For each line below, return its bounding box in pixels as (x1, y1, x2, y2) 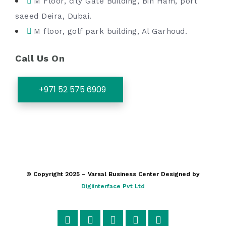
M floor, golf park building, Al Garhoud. (34, 27, 187, 36)
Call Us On (15, 53, 65, 64)
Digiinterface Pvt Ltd (81, 183, 145, 190)
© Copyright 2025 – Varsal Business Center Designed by (26, 171, 200, 178)
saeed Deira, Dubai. (15, 12, 92, 21)
